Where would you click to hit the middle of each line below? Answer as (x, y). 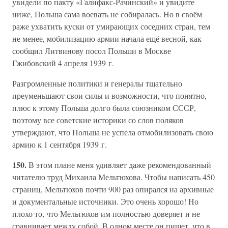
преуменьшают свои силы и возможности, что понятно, (109, 95)
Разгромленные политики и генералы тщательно (97, 83)
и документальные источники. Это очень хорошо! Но (105, 201)
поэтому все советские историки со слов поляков (98, 120)
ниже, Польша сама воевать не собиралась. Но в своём (107, 14)
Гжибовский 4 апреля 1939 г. (63, 63)
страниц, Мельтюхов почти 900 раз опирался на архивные (113, 189)
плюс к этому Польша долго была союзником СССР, (104, 108)
